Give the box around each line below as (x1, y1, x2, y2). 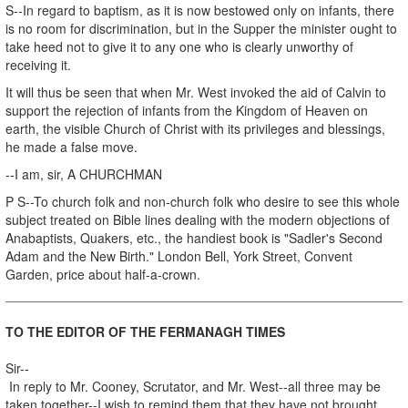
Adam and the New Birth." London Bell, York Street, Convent (5, 246, 352, 265)
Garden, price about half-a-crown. (5, 264, 200, 283)
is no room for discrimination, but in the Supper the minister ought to (5, 18, 397, 37)
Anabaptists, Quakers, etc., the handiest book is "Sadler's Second (5, 228, 382, 247)
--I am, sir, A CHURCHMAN (5, 164, 162, 183)
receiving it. (5, 55, 71, 74)
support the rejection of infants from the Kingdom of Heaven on (5, 100, 368, 119)
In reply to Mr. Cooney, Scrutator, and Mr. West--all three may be (5, 376, 381, 395)
